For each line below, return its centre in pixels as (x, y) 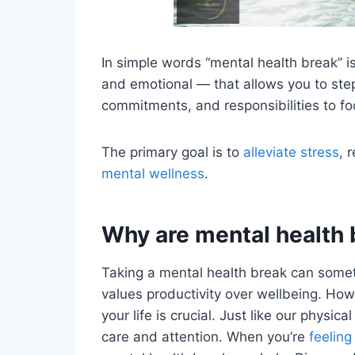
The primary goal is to (172, 152)
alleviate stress (291, 152)
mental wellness (153, 173)
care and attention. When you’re (205, 336)
